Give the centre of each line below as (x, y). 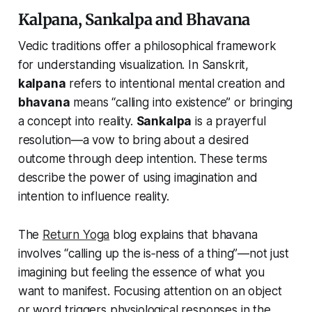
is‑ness (162, 254)
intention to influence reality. (93, 197)
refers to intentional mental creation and (175, 84)
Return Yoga (76, 235)
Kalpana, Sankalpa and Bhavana (134, 20)
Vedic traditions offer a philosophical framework (147, 46)
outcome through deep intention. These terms (142, 159)
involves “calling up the (81, 254)
